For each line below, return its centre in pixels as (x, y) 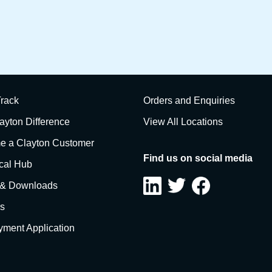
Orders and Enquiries (189, 100)
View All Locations (183, 121)
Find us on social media (198, 158)
